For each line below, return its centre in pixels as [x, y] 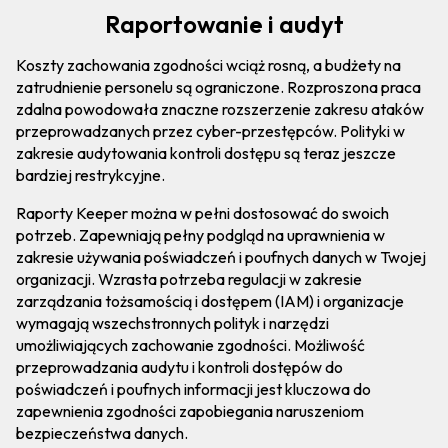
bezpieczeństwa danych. [102, 433]
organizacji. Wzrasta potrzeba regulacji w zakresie [189, 279]
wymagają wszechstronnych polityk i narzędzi [172, 323]
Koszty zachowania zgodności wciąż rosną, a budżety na [208, 65]
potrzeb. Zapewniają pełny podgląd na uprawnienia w [200, 235]
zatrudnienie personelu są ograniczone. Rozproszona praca [218, 87]
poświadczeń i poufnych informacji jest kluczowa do [193, 389]
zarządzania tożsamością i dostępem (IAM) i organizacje [210, 301]
